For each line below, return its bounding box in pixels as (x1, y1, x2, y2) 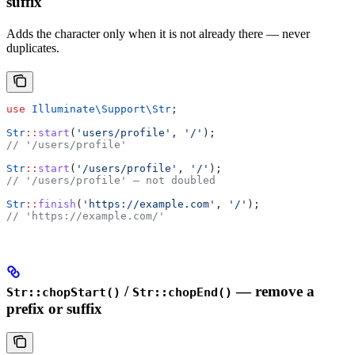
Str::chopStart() (6, 284, 120, 300)
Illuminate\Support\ (25, 102, 152, 115)
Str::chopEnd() (132, 284, 232, 300)
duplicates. (6, 40, 59, 55)
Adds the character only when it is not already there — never (6, 26, 310, 40)
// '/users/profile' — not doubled (6, 174, 216, 186)
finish (38, 197, 76, 210)
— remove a (232, 282, 315, 300)
